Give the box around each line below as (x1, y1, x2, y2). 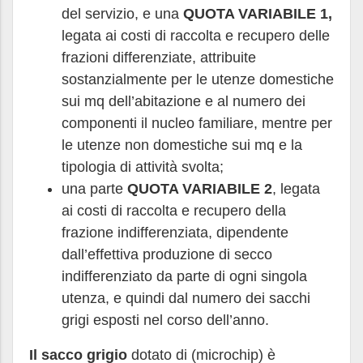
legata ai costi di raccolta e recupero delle (62, 28, 330, 44)
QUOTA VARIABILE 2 (127, 181, 272, 197)
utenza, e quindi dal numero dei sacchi (62, 290, 310, 306)
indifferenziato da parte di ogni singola (62, 268, 307, 284)
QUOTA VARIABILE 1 (183, 6, 328, 22)
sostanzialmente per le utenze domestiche (62, 71, 334, 88)
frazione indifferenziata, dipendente (62, 224, 288, 241)
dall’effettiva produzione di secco (62, 246, 272, 263)
